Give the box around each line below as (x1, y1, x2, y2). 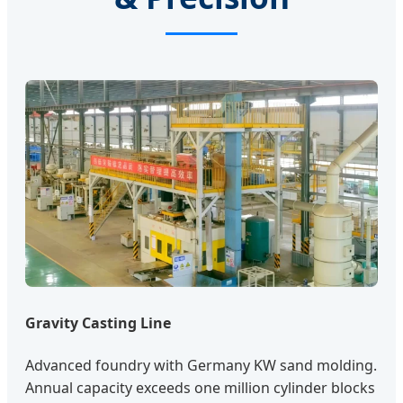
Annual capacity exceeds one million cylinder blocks (25, 377, 375, 398)
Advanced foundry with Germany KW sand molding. (25, 354, 377, 375)
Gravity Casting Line (25, 313, 171, 334)
